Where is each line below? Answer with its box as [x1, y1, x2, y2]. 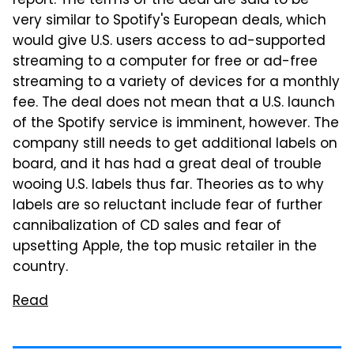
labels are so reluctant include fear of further [13, 195, 322, 217]
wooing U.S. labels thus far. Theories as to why [13, 175, 324, 197]
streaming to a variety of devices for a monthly [13, 72, 340, 94]
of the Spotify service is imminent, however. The [13, 113, 339, 135]
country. [13, 257, 68, 279]
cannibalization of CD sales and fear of [13, 216, 281, 238]
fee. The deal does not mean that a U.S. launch [13, 92, 335, 115]
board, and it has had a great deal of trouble [13, 154, 322, 176]
